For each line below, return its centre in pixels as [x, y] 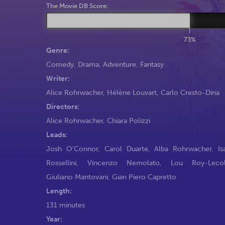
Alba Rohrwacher [183, 148]
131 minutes [66, 205]
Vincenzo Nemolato [124, 162]
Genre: [58, 50]
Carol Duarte [126, 148]
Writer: [58, 78]
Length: [59, 191]
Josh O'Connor [72, 148]
